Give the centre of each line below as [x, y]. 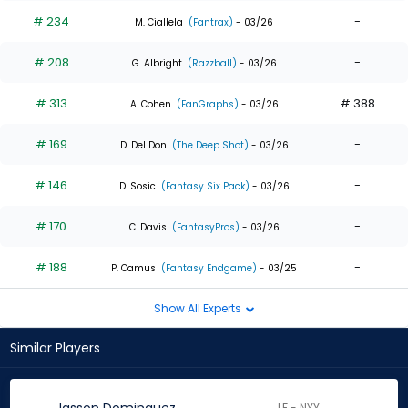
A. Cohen [150, 104]
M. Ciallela [159, 22]
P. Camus [133, 268]
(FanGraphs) [206, 104]
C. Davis [148, 227]
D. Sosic [137, 186]
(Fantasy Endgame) [208, 268]
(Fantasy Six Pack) [204, 186]
